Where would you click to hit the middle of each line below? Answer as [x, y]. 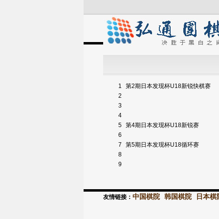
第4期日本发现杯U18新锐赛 [163, 125]
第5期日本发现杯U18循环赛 [163, 145]
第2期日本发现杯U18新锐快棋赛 [169, 86]
